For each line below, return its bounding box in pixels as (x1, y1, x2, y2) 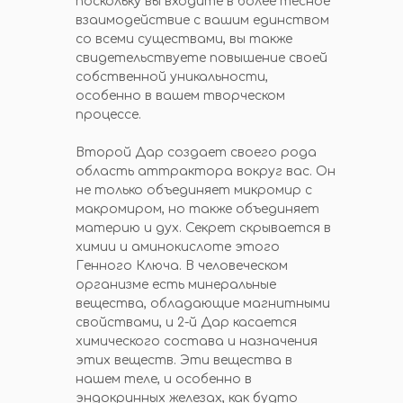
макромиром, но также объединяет (76, 202, 319, 216)
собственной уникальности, (76, 70, 268, 84)
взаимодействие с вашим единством (76, 13, 329, 27)
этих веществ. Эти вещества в (76, 354, 292, 367)
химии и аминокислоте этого (76, 240, 280, 254)
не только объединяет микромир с (76, 184, 312, 197)
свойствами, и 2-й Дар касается (76, 316, 297, 329)
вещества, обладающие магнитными (76, 297, 330, 310)
